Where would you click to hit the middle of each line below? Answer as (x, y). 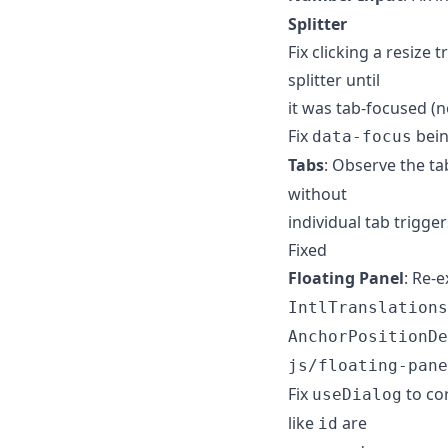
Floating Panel (346, 277)
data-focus (362, 136)
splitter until (334, 79)
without (317, 193)
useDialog (357, 394)
